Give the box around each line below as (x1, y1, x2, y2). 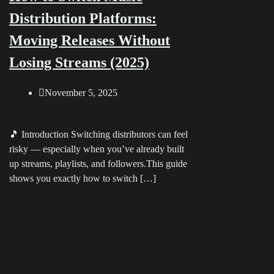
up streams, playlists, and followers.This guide (9, 158, 187, 169)
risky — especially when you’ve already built (9, 143, 184, 154)
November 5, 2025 (45, 87, 117, 98)
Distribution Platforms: (9, 10, 157, 26)
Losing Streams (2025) (9, 54, 149, 70)
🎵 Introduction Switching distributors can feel (9, 128, 188, 139)
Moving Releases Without (9, 32, 170, 48)
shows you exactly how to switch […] (9, 172, 156, 183)
